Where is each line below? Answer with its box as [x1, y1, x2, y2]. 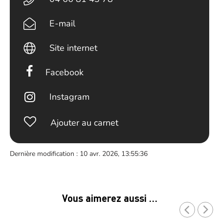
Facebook [45, 66, 84, 78]
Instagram [49, 91, 90, 103]
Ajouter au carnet [50, 117, 118, 129]
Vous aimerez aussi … [62, 192, 157, 204]
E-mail [49, 18, 76, 29]
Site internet [49, 42, 98, 54]
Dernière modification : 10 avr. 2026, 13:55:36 [10, 149, 148, 158]
